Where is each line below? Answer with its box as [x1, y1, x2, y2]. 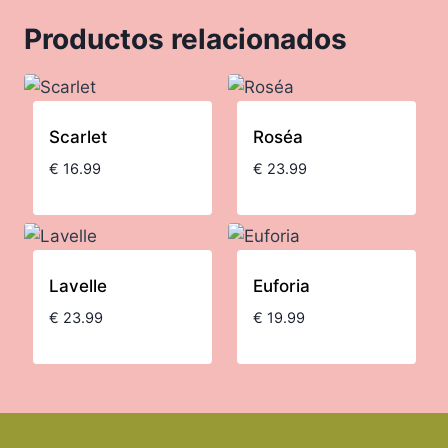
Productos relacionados [24, 21, 347, 56]
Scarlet [48, 126, 107, 147]
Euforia [252, 275, 310, 296]
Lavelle [48, 275, 107, 296]
